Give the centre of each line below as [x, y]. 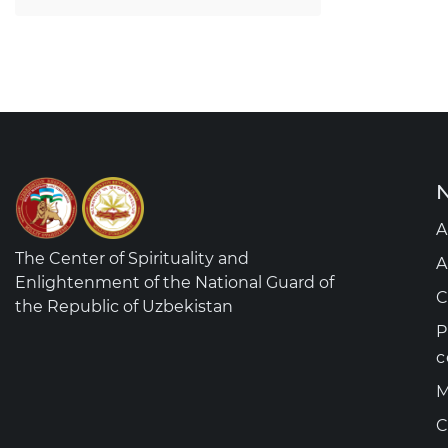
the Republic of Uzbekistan [124, 306]
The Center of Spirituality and [132, 258]
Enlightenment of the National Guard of [174, 282]
